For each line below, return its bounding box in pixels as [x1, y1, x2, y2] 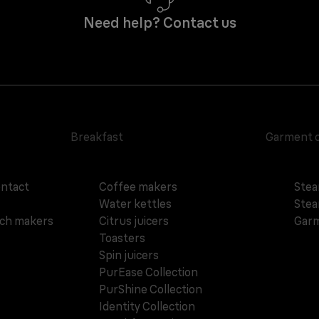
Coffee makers [99, 179, 178, 194]
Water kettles [99, 197, 172, 211]
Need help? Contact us [83, 14, 236, 32]
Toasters [99, 231, 146, 246]
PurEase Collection [99, 265, 199, 280]
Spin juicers [99, 248, 159, 263]
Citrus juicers [99, 214, 169, 229]
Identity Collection [99, 299, 196, 314]
